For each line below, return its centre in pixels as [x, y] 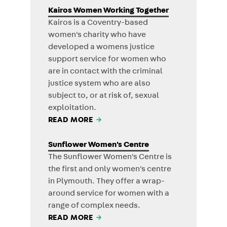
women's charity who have [97, 36]
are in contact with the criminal [105, 72]
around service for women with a [108, 194]
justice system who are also [99, 84]
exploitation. [72, 109]
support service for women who [107, 60]
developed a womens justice [101, 48]
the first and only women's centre [109, 170]
